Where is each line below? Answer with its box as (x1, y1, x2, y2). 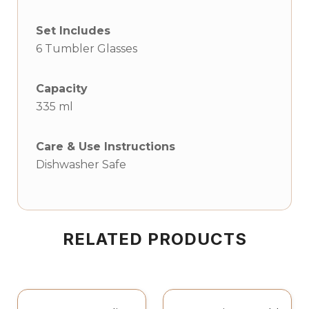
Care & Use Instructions (36, 140, 175, 153)
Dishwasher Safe (36, 158, 126, 171)
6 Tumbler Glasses (36, 42, 137, 55)
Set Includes (36, 24, 110, 37)
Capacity (36, 82, 88, 95)
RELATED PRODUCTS (62, 229, 247, 249)
